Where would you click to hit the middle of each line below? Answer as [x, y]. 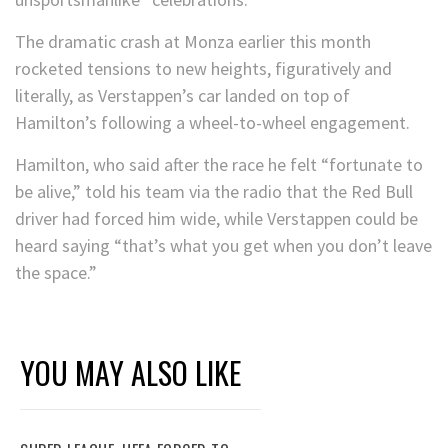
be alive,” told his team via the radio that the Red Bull [214, 192]
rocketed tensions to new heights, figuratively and [203, 69]
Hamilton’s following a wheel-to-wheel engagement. [212, 123]
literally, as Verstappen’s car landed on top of [182, 96]
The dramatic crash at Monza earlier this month [193, 42]
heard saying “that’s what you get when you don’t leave [223, 246]
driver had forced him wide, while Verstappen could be [216, 219]
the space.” [56, 273]
